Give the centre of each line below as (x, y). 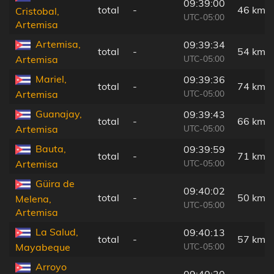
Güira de (55, 183)
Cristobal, (37, 11)
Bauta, (51, 148)
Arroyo (51, 266)
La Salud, (57, 231)
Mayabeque (43, 247)
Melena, (33, 199)
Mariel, (51, 79)
